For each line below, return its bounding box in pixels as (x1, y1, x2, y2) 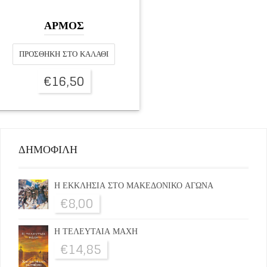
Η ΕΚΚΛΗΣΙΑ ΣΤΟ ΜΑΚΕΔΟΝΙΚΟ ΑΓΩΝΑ (54, 178, 213, 193)
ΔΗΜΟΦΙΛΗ (18, 139, 77, 159)
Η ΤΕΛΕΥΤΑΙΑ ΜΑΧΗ (54, 223, 138, 238)
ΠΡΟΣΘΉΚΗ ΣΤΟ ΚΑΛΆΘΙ (19, 47, 108, 61)
